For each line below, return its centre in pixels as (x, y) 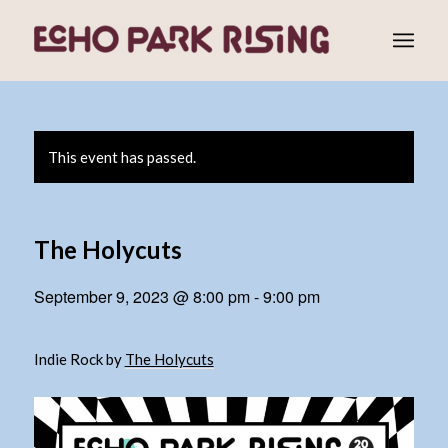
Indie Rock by (79, 359)
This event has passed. (121, 157)
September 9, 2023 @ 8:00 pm (141, 296)
